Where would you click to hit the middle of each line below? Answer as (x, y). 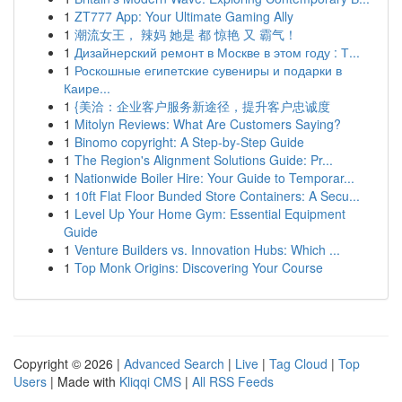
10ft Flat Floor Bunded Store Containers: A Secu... (217, 196)
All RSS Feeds (233, 381)
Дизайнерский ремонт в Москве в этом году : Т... (217, 52)
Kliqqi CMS (150, 381)
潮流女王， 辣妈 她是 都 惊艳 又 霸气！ (186, 34)
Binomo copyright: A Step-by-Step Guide (189, 142)
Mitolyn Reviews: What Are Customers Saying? (208, 124)
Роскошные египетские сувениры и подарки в (208, 70)
